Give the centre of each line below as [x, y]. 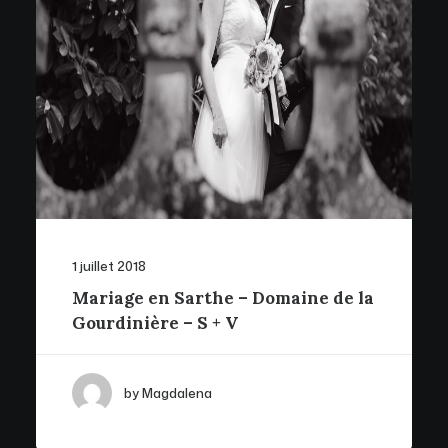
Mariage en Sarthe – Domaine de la [223, 298]
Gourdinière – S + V [155, 323]
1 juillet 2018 [109, 266]
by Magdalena [168, 393]
